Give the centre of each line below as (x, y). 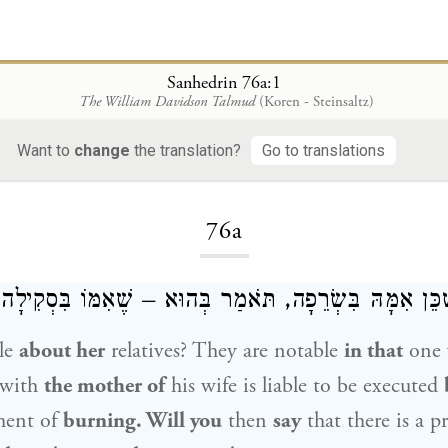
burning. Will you (142, 421)
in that (373, 351)
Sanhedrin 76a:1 (224, 82)
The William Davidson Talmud (166, 101)
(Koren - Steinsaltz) (316, 101)
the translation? (185, 150)
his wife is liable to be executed (304, 386)
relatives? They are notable (224, 351)
